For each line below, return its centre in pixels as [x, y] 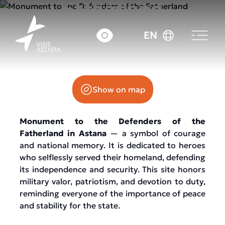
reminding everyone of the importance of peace [113, 193]
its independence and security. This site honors [113, 169]
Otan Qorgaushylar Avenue [113, 39]
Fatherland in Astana [65, 133]
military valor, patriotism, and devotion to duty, [113, 181]
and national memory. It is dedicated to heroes [113, 145]
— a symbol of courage [158, 133]
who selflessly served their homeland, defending [113, 157]
